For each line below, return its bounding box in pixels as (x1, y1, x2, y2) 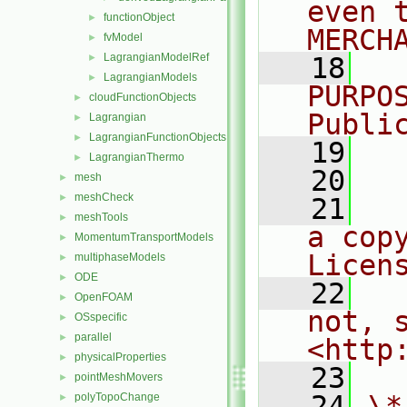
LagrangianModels (104, 71, 197, 84)
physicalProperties (74, 351, 166, 363)
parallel (74, 331, 112, 343)
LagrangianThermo (89, 151, 184, 164)
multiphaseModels (74, 251, 165, 263)
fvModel (104, 31, 143, 44)
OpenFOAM (74, 291, 133, 303)
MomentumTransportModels (74, 231, 213, 243)
